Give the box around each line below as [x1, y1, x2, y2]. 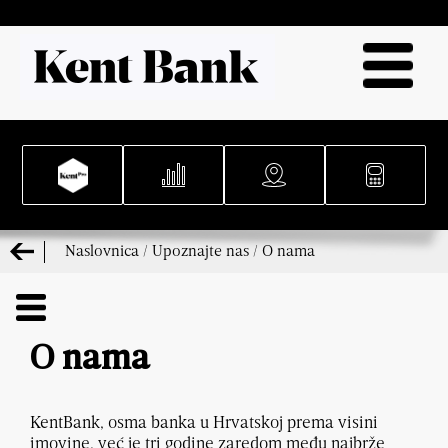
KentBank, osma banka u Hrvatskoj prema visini [30, 411, 378, 433]
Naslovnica [65, 240, 139, 260]
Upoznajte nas [152, 240, 249, 260]
